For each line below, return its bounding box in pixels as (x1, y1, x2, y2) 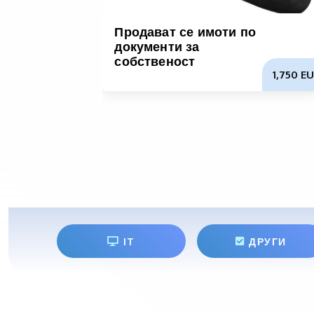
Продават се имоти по (114, 24, 257, 40)
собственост (114, 53, 196, 69)
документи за (114, 39, 200, 55)
